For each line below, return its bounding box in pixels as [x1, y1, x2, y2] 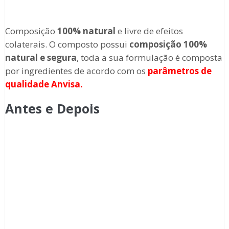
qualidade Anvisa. [5, 78, 83, 90]
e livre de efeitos [115, 25, 183, 37]
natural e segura [5, 52, 77, 64]
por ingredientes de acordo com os [5, 65, 148, 77]
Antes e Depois [5, 100, 100, 118]
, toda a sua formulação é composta [76, 52, 222, 64]
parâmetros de [147, 65, 212, 77]
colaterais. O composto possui [5, 38, 129, 51]
